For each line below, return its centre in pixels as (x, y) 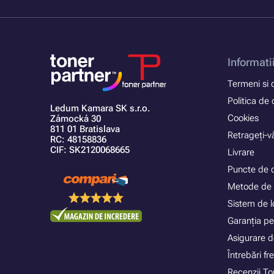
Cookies (243, 118)
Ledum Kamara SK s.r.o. (100, 109)
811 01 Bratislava (85, 129)
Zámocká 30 (76, 119)
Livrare (241, 153)
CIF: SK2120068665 (90, 150)
